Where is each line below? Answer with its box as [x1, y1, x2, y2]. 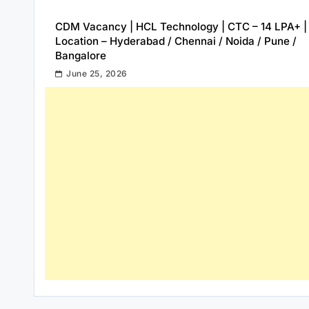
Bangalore [55, 48, 106, 62]
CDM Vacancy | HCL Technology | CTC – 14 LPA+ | [55, 19, 307, 33]
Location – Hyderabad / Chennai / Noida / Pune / [55, 34, 297, 48]
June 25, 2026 [66, 68, 128, 79]
